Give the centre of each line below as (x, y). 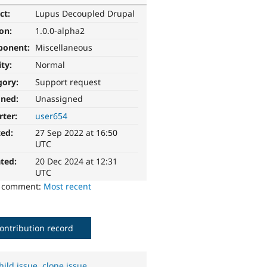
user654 (52, 116)
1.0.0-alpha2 (60, 30)
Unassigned (59, 99)
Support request (68, 82)
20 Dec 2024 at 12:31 (77, 162)
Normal (50, 65)
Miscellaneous (64, 48)
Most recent (68, 187)
